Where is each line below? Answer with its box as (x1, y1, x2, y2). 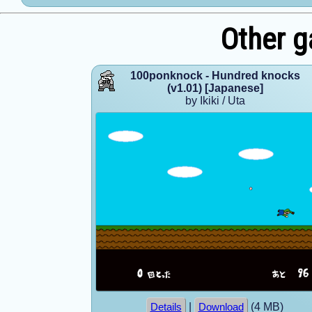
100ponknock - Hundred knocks (130, 69, 300, 81)
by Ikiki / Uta (185, 94, 245, 107)
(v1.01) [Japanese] (166, 81, 263, 94)
